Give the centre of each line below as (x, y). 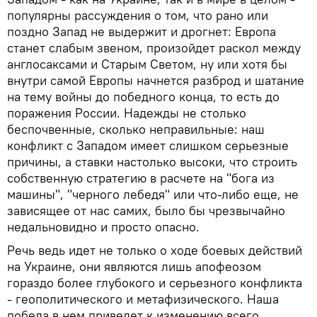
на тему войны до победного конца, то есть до (143, 96)
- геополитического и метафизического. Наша (143, 299)
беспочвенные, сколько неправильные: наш (136, 129)
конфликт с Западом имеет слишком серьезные (148, 145)
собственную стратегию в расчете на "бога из (141, 178)
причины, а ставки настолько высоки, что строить (152, 161)
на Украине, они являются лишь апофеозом (134, 266)
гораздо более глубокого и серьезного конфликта (155, 282)
